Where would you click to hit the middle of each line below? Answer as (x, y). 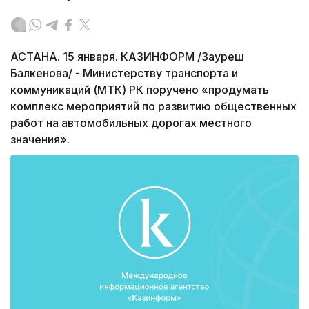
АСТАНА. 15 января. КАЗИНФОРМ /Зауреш (127, 57)
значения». (40, 140)
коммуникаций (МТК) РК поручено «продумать (140, 90)
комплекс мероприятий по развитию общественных (153, 107)
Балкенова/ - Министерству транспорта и (124, 73)
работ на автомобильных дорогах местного (131, 123)
